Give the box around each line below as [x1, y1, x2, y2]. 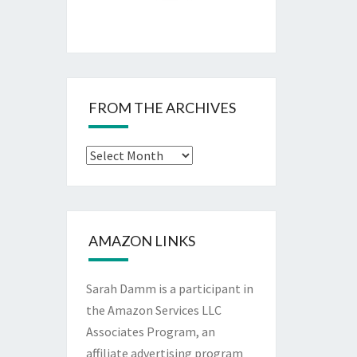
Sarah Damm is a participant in [85, 280, 253, 297]
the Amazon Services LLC [85, 302, 222, 319]
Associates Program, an [85, 324, 215, 340]
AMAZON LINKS [88, 232, 195, 250]
